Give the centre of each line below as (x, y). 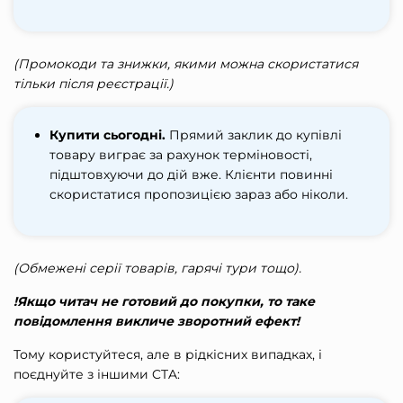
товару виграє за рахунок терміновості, (181, 155)
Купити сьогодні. (107, 135)
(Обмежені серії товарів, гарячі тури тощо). (157, 269)
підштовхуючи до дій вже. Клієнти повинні (191, 175)
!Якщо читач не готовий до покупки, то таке (164, 302)
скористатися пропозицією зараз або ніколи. (199, 195)
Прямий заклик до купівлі (254, 135)
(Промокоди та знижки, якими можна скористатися (186, 64)
